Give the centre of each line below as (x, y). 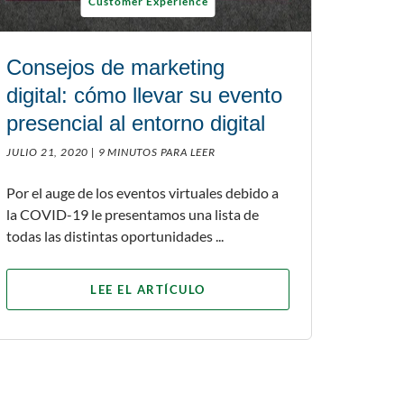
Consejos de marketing (115, 67)
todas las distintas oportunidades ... (115, 235)
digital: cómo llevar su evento (144, 95)
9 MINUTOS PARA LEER (156, 151)
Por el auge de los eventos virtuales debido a (142, 192)
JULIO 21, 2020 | (51, 151)
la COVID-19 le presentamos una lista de (133, 214)
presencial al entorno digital (136, 123)
